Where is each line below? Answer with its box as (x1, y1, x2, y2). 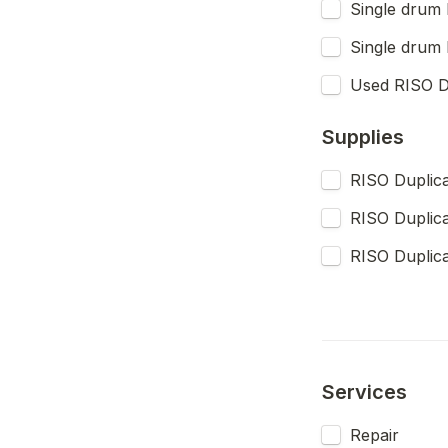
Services (322, 380, 407, 404)
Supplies (322, 125, 404, 149)
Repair (350, 425, 399, 445)
